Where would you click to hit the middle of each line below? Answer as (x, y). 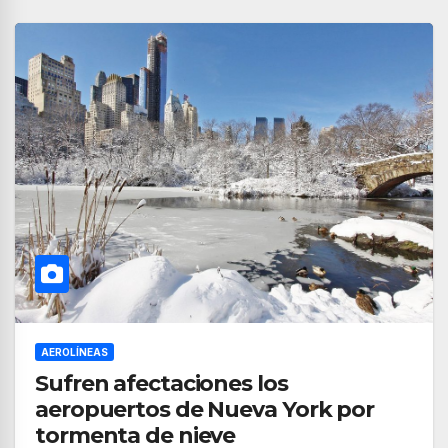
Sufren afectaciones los (161, 383)
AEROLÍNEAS (74, 352)
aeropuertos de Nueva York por (205, 409)
